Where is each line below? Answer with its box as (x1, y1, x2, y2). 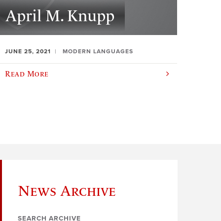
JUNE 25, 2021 (5, 48, 51, 55)
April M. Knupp (5, 6, 115, 26)
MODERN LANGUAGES (63, 48, 134, 55)
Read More (5, 69, 49, 78)
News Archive (18, 182, 116, 199)
